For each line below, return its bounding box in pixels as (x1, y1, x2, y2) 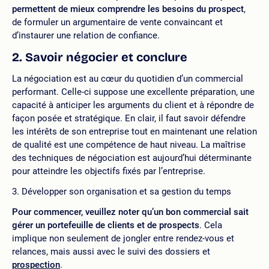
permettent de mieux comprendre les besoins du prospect (12, 4, 244, 14)
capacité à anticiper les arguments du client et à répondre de (12, 100, 254, 110)
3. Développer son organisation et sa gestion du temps (12, 186, 231, 197)
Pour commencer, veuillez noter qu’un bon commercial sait (12, 207, 249, 217)
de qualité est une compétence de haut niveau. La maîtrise (12, 139, 246, 150)
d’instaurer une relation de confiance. (12, 30, 160, 41)
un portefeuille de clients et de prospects (33, 220, 199, 231)
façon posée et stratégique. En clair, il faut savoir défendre (12, 113, 246, 124)
